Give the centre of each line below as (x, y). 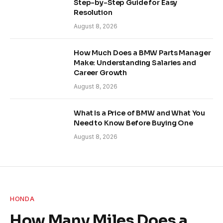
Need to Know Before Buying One (133, 123)
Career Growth (101, 73)
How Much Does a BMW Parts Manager (142, 53)
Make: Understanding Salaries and (135, 63)
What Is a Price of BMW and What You (140, 113)
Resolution (93, 13)
